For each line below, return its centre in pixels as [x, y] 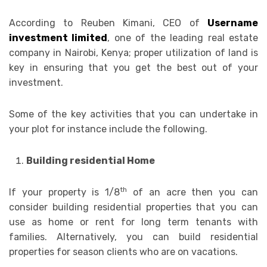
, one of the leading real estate [183, 38]
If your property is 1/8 [65, 193]
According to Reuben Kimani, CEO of [108, 23]
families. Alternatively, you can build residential [133, 237]
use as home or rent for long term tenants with [133, 222]
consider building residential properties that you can [133, 207]
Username [233, 23]
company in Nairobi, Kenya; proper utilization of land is [133, 53]
